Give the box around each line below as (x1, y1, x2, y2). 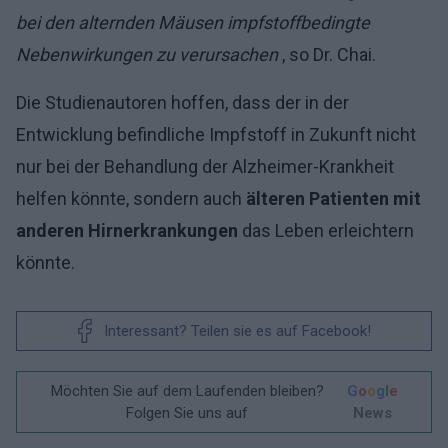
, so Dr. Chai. (282, 44, 376, 65)
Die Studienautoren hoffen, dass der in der (16, 92, 349, 113)
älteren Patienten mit (246, 188, 421, 209)
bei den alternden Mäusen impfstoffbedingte (16, 12, 370, 33)
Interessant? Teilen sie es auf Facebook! (103, 322, 371, 340)
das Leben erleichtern (238, 220, 414, 241)
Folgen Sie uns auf (126, 404, 249, 422)
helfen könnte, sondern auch (16, 188, 246, 209)
